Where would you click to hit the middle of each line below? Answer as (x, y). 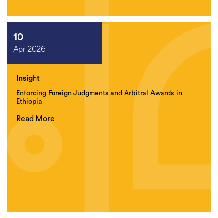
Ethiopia (29, 101)
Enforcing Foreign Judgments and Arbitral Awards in (99, 93)
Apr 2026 (29, 49)
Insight (28, 78)
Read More (35, 119)
